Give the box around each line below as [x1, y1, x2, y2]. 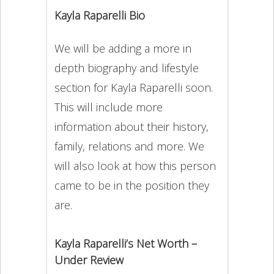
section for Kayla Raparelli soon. [54, 80, 213, 95]
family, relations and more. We [54, 139, 204, 154]
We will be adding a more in [54, 41, 191, 56]
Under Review [54, 252, 124, 267]
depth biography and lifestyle [54, 61, 199, 76]
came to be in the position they [54, 178, 209, 193]
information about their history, [54, 119, 209, 135]
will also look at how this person [54, 158, 216, 174]
